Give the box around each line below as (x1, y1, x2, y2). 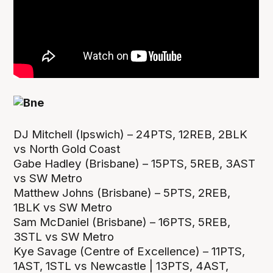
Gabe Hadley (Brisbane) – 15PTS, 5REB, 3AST (13, 156, 256, 171)
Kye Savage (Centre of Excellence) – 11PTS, (13, 244, 246, 258)
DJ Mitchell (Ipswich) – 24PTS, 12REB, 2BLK (13, 127, 248, 141)
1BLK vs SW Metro (13, 200, 113, 214)
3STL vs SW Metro (13, 229, 115, 244)
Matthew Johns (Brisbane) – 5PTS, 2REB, (13, 185, 231, 200)
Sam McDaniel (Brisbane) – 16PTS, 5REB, (13, 214, 231, 229)
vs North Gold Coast (13, 141, 121, 156)
